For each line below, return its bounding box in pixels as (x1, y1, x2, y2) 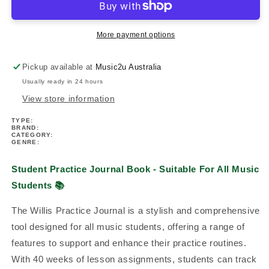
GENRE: (11, 138, 40, 145)
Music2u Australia (95, 62, 162, 71)
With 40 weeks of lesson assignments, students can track (11, 253, 258, 264)
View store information (22, 93, 115, 103)
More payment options (96, 30, 175, 39)
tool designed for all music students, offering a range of (11, 221, 245, 232)
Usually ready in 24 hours (22, 77, 103, 85)
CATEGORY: (11, 131, 53, 138)
